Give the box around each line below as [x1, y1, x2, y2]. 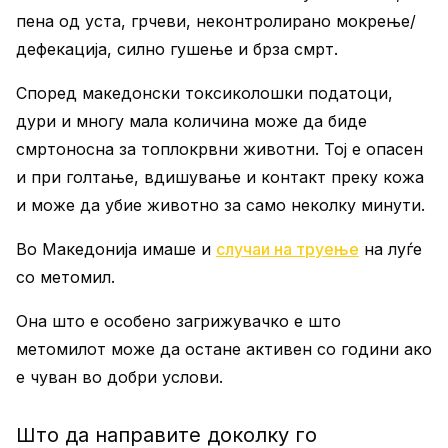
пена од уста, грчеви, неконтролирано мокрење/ [16, 11, 416, 31]
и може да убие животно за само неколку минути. [16, 195, 425, 215]
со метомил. [16, 267, 115, 287]
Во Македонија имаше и [16, 239, 216, 259]
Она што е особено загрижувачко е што [16, 311, 341, 331]
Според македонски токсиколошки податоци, [16, 83, 393, 103]
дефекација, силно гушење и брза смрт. [16, 39, 338, 59]
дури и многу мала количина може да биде [16, 111, 367, 131]
